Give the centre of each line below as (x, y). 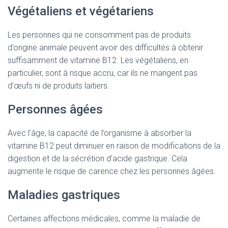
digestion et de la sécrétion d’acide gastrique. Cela (97, 159)
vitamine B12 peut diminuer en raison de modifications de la (114, 146)
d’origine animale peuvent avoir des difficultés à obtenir (105, 48)
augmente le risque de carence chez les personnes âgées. (112, 171)
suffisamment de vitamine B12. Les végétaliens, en (98, 60)
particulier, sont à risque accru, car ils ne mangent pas (103, 73)
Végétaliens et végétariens (81, 11)
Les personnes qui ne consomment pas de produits (99, 35)
